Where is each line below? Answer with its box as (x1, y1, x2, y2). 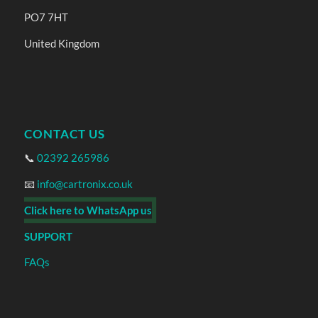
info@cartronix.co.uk (36, 177, 133, 191)
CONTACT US (23, 126, 105, 141)
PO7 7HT (23, 11, 68, 24)
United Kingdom (23, 36, 99, 50)
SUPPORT (23, 229, 72, 243)
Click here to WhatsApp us (23, 203, 152, 216)
